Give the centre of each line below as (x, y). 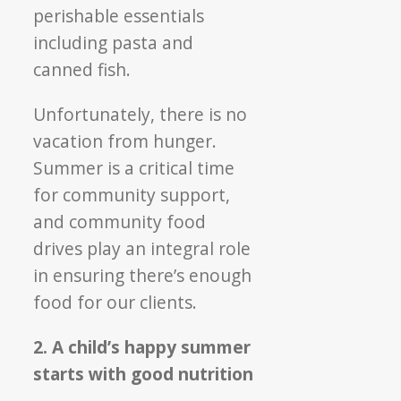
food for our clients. (115, 302)
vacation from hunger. (125, 141)
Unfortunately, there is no (141, 114)
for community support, (132, 194)
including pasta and (114, 42)
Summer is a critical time (134, 167)
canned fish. (82, 69)
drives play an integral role (142, 248)
